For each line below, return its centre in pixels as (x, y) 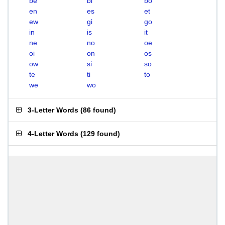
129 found (100, 134)
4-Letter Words (53, 134)
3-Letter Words (53, 110)
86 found (98, 110)
